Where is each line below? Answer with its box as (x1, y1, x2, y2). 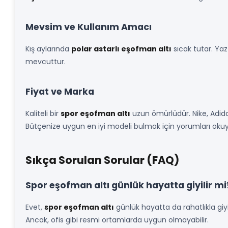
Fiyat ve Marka (25, 85, 94, 98)
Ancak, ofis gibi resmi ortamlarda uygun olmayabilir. (25, 215, 209, 225)
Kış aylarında (25, 44, 71, 54)
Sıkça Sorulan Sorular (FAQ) (25, 153, 179, 167)
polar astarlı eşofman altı (71, 44, 172, 54)
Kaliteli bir (25, 108, 61, 119)
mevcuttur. (25, 56, 66, 67)
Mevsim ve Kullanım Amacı (25, 21, 152, 33)
